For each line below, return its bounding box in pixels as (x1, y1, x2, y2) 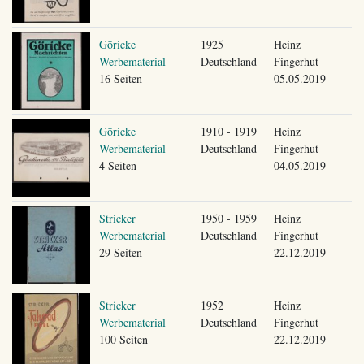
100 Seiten (98, 331, 148, 347)
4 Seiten (98, 157, 136, 173)
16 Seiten (98, 70, 142, 86)
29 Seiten (98, 244, 142, 260)
